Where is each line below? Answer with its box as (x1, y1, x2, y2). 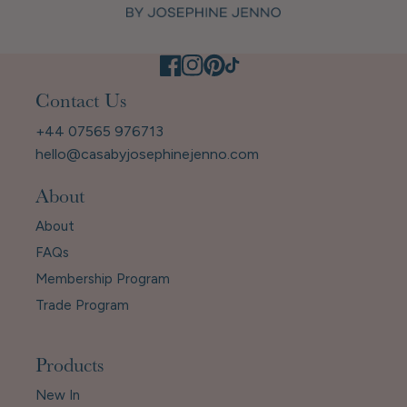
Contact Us (35, 93, 126, 114)
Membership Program (35, 270, 170, 287)
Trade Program (35, 296, 129, 313)
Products (35, 357, 104, 378)
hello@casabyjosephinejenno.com (35, 144, 259, 163)
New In (35, 386, 80, 403)
